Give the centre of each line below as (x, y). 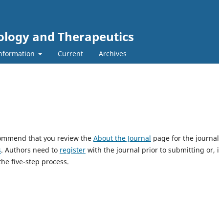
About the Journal (122, 138)
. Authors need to (30, 150)
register (73, 150)
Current (70, 53)
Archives (113, 53)
